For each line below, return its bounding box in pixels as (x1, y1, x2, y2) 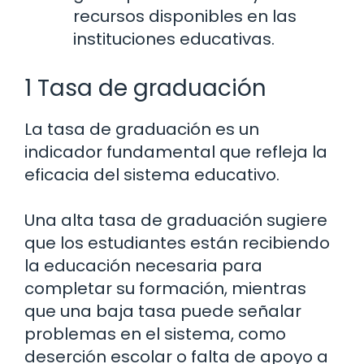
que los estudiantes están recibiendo (24, 232, 330, 255)
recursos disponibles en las (73, 5, 297, 28)
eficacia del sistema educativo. (24, 163, 279, 187)
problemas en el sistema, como (24, 323, 286, 346)
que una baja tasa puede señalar (24, 300, 301, 323)
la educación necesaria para (24, 254, 262, 278)
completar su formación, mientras (24, 277, 306, 301)
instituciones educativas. (73, 28, 275, 51)
